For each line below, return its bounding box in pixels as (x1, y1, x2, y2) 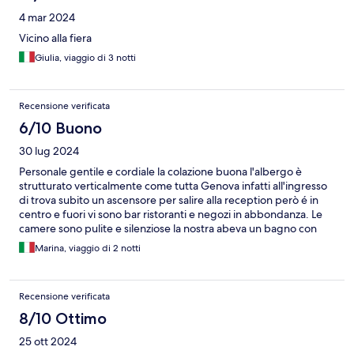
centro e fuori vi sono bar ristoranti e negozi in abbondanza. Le (19, 207, 322, 222)
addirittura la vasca (19, 235, 111, 250)
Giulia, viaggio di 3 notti (35, 51, 136, 65)
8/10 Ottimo (19, 309, 107, 329)
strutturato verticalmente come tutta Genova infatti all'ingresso (19, 179, 327, 194)
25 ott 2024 (19, 334, 77, 349)
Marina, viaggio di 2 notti (35, 242, 141, 255)
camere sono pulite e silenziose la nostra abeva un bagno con (19, 221, 317, 236)
